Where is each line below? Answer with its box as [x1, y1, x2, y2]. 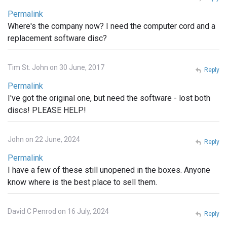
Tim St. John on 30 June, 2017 [8, 63, 104, 71]
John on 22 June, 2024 [8, 135, 80, 143]
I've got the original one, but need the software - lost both [8, 93, 210, 103]
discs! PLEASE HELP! [8, 105, 86, 115]
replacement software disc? [8, 33, 107, 43]
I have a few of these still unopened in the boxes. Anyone [8, 165, 210, 175]
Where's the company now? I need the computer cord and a [8, 21, 215, 31]
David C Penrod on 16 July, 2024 [8, 207, 109, 215]
